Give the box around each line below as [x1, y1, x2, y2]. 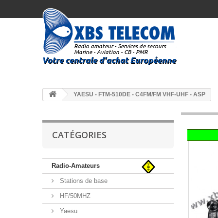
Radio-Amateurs [52, 162, 100, 169]
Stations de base [58, 177, 108, 184]
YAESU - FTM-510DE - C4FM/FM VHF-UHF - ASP [72, 91, 205, 98]
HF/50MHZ [58, 192, 91, 200]
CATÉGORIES [52, 129, 107, 141]
